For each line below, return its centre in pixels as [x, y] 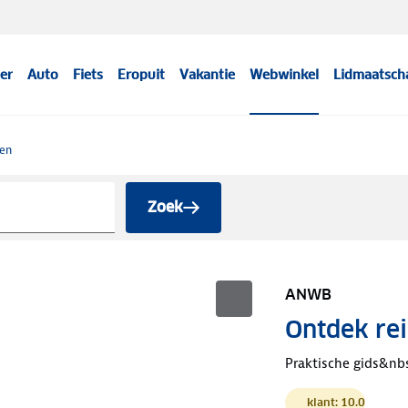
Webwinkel [285, 75]
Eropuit [142, 75]
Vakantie [208, 75]
